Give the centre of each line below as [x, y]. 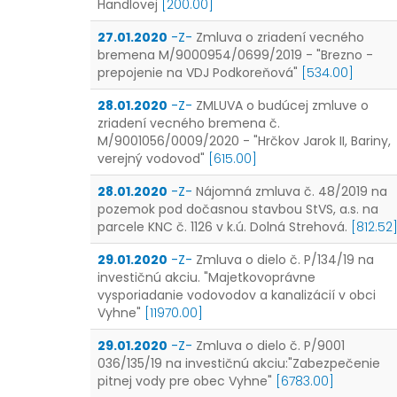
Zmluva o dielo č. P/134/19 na [285, 260]
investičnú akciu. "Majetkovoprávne [206, 277]
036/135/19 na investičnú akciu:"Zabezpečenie [239, 363]
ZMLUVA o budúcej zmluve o [282, 105]
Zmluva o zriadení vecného [280, 37]
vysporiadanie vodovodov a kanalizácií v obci [237, 295]
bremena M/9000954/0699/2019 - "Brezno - [235, 55]
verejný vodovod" [151, 159]
